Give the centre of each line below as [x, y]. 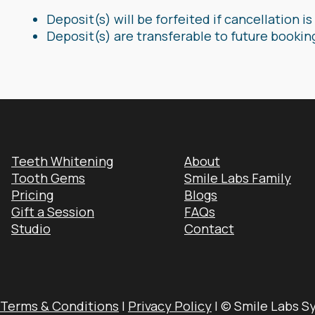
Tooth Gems [48, 178]
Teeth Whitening [62, 161]
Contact [209, 229]
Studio [31, 229]
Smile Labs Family [238, 178]
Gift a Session [53, 212]
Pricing [32, 195]
